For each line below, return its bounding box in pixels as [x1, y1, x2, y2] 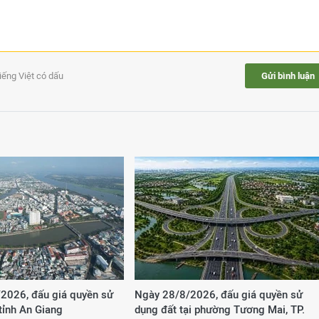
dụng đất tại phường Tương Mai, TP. [135, 303, 305, 315]
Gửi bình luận [261, 70, 315, 81]
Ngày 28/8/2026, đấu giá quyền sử [135, 288, 303, 300]
